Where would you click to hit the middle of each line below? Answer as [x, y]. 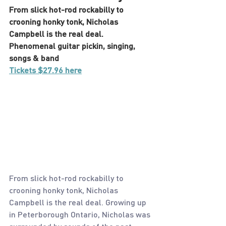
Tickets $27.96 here [45, 70]
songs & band [34, 58]
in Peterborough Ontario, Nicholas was [81, 214]
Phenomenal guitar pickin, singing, [73, 46]
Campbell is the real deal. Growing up [79, 202]
